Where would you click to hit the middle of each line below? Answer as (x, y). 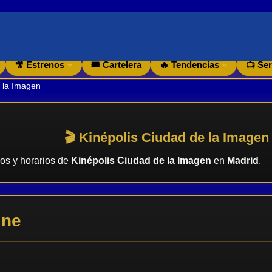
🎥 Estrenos (41, 65)
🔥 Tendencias (191, 65)
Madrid (243, 161)
